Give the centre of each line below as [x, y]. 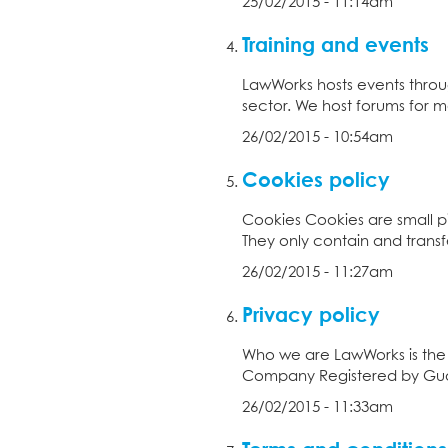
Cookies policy [316, 178]
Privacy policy [311, 313]
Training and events [335, 43]
